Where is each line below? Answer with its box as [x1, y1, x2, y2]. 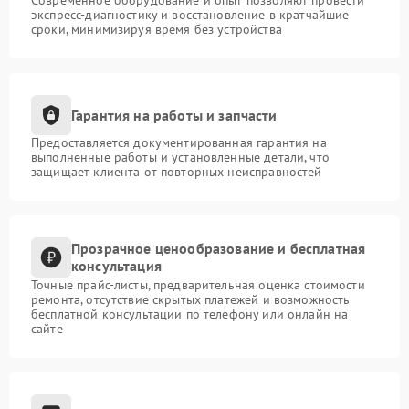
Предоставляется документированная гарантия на [31, 134, 327, 152]
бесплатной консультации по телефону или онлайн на [31, 306, 349, 323]
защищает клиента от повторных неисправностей [31, 163, 322, 181]
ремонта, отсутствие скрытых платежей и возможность [31, 291, 351, 309]
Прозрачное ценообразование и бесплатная [71, 239, 366, 258]
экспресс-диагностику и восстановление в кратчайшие [31, 6, 350, 24]
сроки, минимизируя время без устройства [31, 21, 282, 38]
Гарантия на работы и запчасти [71, 105, 278, 124]
